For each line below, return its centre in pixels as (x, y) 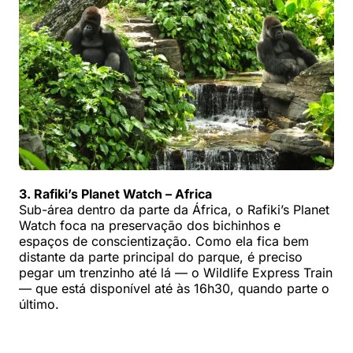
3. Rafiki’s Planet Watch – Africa (115, 194)
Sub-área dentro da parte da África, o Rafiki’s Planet (174, 210)
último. (39, 305)
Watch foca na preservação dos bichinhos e (150, 226)
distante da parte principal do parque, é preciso (161, 257)
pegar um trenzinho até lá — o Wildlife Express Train (176, 273)
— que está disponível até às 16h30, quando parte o (174, 289)
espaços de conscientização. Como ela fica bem (164, 242)
